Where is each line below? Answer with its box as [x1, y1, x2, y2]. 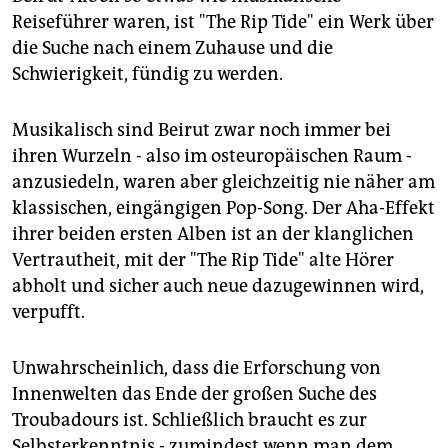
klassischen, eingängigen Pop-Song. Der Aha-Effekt [12, 196, 435, 219]
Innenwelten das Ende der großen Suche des [12, 382, 377, 405]
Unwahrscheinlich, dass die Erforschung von [12, 356, 381, 379]
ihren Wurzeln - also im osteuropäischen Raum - [12, 144, 412, 167]
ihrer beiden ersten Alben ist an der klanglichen [12, 222, 414, 245]
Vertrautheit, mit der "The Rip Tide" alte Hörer [12, 248, 394, 271]
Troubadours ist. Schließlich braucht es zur [12, 408, 367, 431]
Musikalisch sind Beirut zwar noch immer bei [12, 118, 391, 141]
